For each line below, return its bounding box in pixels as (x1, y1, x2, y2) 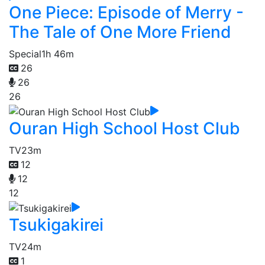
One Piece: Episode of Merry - (9, 2, 244, 23)
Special (9, 48, 41, 60)
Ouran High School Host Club (9, 118, 240, 139)
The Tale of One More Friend (9, 22, 231, 43)
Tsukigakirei (9, 214, 104, 235)
